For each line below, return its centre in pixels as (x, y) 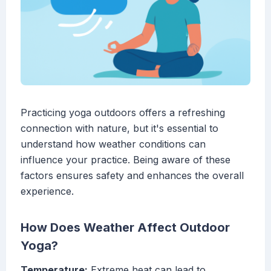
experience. (47, 191)
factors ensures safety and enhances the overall (132, 176)
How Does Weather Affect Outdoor (125, 228)
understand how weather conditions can (113, 144)
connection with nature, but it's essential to (119, 129)
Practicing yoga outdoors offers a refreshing (123, 113)
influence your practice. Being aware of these (126, 160)
